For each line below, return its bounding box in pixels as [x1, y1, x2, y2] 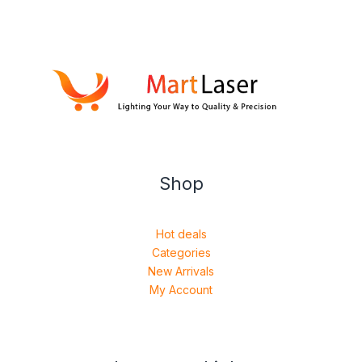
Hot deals [155, 227, 207, 242]
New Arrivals [148, 264, 214, 279]
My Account [149, 283, 213, 297]
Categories [151, 246, 211, 260]
